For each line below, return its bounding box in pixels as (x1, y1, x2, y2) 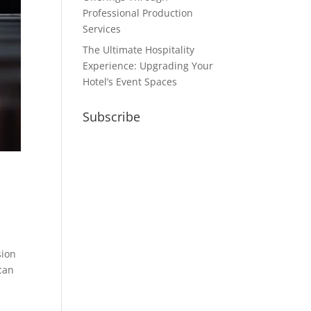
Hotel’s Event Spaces (83, 75, 178, 88)
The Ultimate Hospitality (83, 43, 195, 56)
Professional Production (83, 6, 194, 19)
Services (83, 22, 121, 35)
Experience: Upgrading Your (83, 59, 214, 72)
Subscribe (83, 108, 141, 125)
